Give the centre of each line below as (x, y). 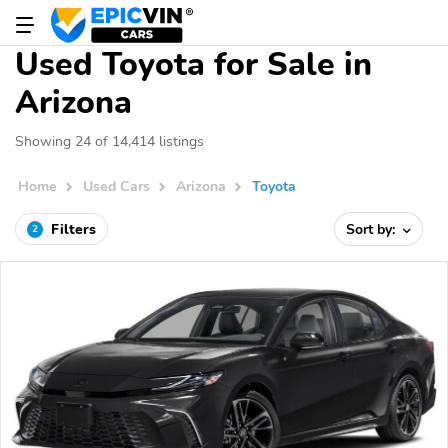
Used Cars (117, 186)
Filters (73, 229)
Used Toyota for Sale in (193, 64)
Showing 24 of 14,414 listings (109, 141)
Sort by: (373, 229)
